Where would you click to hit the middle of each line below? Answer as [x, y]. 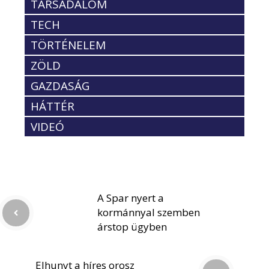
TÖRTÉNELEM [68, 45]
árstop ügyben [132, 227]
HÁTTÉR [53, 107]
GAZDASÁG [60, 86]
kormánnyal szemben [149, 213]
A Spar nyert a [131, 198]
